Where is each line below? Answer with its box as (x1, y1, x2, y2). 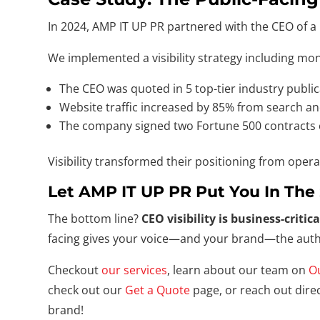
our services (101, 261, 168, 278)
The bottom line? (48, 210, 142, 226)
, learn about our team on (167, 261, 309, 278)
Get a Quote (125, 281, 191, 298)
